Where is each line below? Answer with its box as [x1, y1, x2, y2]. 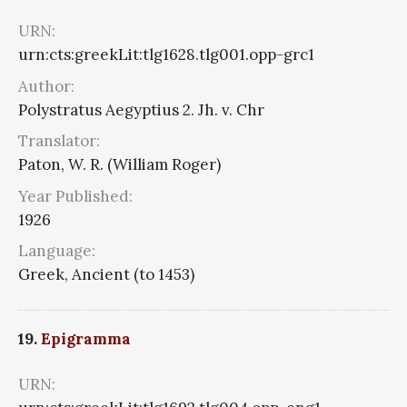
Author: [18, 75, 74, 96]
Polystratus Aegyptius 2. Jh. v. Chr [18, 99, 264, 120]
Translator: [18, 131, 100, 152]
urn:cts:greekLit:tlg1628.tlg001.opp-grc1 [18, 45, 314, 65]
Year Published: [18, 185, 133, 206]
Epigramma [41, 328, 131, 349]
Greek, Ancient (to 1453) [18, 264, 194, 285]
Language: [18, 241, 95, 262]
